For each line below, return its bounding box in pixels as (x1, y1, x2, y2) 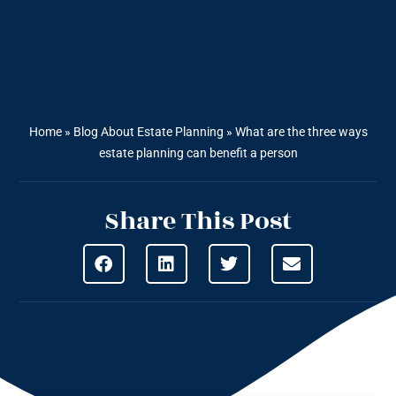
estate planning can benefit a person (98, 146, 298, 161)
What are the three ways (234, 125, 368, 140)
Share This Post (104, 202, 292, 241)
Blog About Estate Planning (72, 125, 224, 140)
